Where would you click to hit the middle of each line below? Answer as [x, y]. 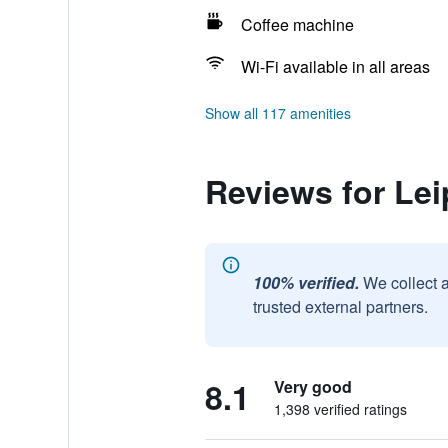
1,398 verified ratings [340, 409]
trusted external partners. [340, 306]
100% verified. [305, 282]
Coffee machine [297, 24]
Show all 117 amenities [277, 113]
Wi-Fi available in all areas [335, 66]
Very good [312, 386]
